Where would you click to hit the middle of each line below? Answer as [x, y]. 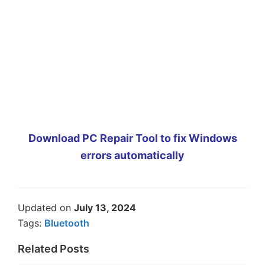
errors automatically [132, 155]
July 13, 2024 [105, 207]
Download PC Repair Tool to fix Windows [132, 138]
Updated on [46, 207]
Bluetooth [67, 223]
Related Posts [54, 248]
